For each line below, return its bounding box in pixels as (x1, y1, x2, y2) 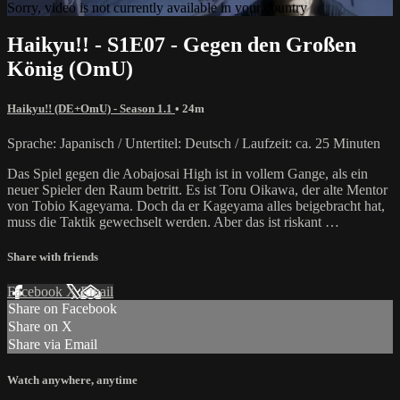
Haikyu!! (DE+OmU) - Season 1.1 (7, 101, 175, 115)
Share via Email (8, 337, 97, 353)
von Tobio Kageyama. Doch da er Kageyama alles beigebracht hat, (7, 197, 385, 213)
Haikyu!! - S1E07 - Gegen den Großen (7, 33, 356, 57)
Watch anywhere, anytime (7, 373, 137, 387)
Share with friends (7, 249, 98, 263)
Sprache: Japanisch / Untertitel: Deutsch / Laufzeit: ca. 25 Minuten (7, 135, 380, 151)
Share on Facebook (8, 301, 117, 317)
